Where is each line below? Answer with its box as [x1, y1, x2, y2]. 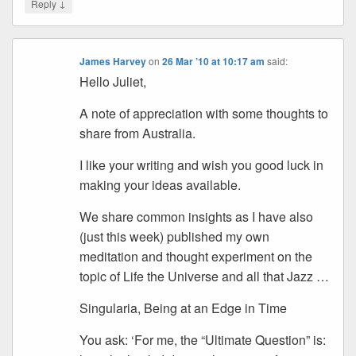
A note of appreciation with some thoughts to [79, 104, 329, 122]
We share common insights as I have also [79, 207, 314, 226]
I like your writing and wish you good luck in [79, 156, 324, 174]
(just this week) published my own [79, 227, 270, 246]
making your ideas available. [79, 176, 242, 194]
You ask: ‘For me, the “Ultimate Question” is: [79, 331, 327, 349]
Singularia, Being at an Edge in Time [79, 299, 288, 317]
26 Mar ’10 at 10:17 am [162, 54, 265, 68]
